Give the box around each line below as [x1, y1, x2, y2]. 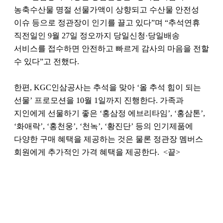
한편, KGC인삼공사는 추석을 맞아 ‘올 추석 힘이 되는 [14, 83, 201, 92]
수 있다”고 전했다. [14, 57, 79, 66]
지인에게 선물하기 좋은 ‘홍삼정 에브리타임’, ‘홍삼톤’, [14, 109, 205, 118]
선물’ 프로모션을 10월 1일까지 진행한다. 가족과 [14, 96, 184, 105]
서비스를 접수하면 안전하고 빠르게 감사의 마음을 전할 [14, 44, 209, 53]
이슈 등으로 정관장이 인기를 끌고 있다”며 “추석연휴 [14, 18, 200, 27]
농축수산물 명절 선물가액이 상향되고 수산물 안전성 [14, 5, 199, 14]
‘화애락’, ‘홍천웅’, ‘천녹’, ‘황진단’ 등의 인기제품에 [14, 122, 193, 131]
